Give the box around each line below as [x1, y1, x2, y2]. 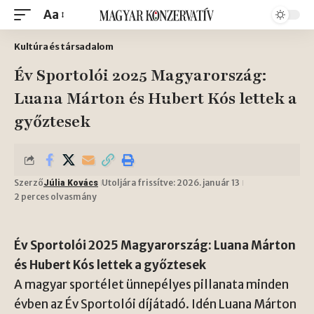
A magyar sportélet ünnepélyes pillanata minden [14, 277, 289, 292]
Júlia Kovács [43, 178, 98, 188]
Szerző [14, 177, 43, 188]
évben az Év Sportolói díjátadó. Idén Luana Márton [14, 296, 296, 312]
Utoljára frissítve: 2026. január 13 [102, 177, 240, 188]
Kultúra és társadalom [14, 41, 114, 53]
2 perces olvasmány [14, 191, 97, 202]
